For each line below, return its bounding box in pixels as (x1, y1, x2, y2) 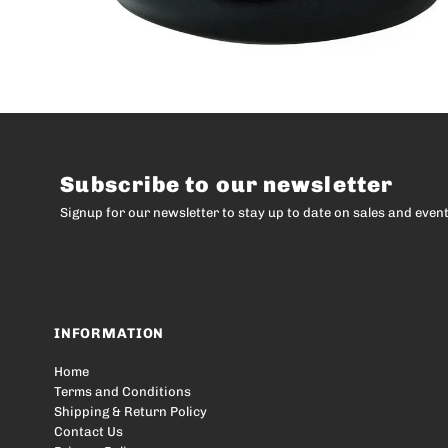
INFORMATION (54, 325, 165, 343)
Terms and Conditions (54, 384, 192, 400)
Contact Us (54, 424, 124, 440)
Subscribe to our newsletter (60, 171, 394, 199)
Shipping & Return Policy (54, 404, 208, 420)
